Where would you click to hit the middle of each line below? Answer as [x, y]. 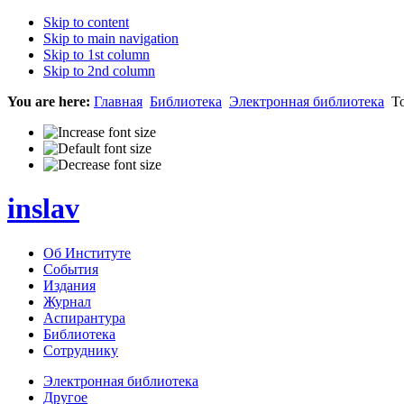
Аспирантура [84, 317]
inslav [43, 209]
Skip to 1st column [96, 55]
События [71, 269]
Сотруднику [81, 350]
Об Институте [87, 252]
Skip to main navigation [111, 38]
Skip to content [86, 22]
